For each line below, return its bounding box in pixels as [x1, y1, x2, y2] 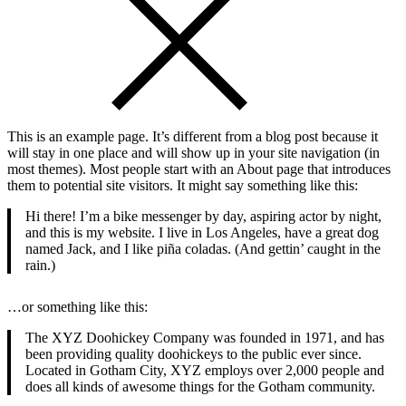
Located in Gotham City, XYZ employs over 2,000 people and [25, 362, 384, 378]
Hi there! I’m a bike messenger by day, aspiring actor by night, [25, 208, 382, 224]
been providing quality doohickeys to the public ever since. [25, 346, 362, 362]
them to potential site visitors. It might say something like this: [7, 178, 358, 193]
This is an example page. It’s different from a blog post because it [7, 129, 378, 144]
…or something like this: [7, 299, 148, 314]
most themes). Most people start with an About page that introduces [7, 161, 391, 177]
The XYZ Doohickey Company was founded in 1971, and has [25, 330, 384, 345]
